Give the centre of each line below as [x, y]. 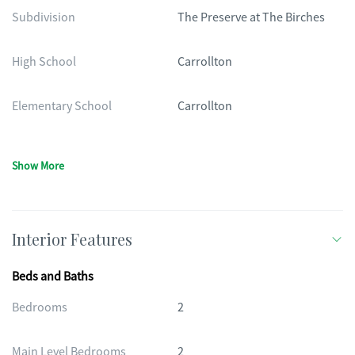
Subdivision [44, 17]
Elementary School [62, 106]
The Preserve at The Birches [251, 17]
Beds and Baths [53, 277]
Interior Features [72, 239]
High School [44, 62]
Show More [38, 166]
